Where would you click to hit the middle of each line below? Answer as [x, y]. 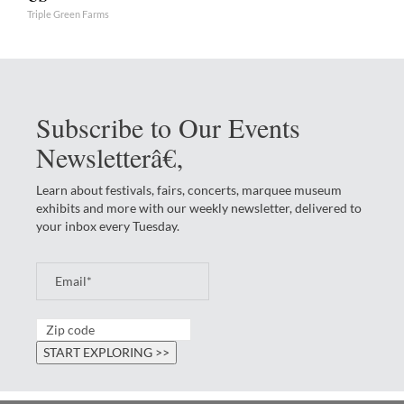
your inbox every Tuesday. [108, 225]
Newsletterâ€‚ [110, 156]
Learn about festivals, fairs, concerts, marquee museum [189, 189]
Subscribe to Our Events [168, 127]
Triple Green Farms [68, 14]
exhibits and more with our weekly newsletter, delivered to [199, 207]
